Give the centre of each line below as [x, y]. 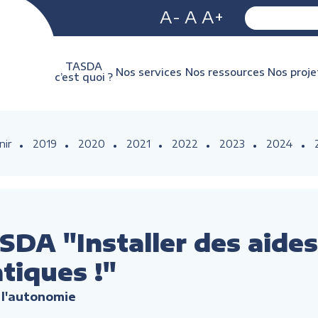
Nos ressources [225, 72]
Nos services [149, 72]
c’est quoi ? [84, 77]
